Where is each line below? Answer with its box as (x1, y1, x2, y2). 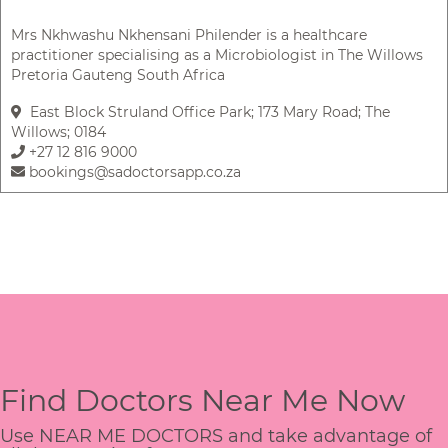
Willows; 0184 (11, 122, 106, 141)
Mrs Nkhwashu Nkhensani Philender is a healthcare (11, 25, 367, 44)
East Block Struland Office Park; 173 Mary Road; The (22, 102, 390, 121)
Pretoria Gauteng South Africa (11, 65, 225, 84)
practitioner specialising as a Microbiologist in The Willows (11, 45, 423, 64)
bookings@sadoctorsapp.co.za (25, 162, 241, 181)
